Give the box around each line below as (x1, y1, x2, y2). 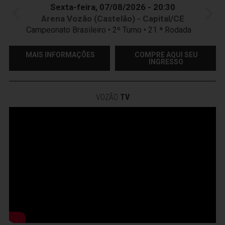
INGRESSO (149, 57, 183, 66)
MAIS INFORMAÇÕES (25, 50, 95, 59)
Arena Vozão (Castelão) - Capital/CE (41, 13, 184, 24)
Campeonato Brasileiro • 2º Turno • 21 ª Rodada (26, 25, 199, 35)
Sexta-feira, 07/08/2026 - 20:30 (50, 2, 175, 12)
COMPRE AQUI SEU (134, 50, 198, 59)
